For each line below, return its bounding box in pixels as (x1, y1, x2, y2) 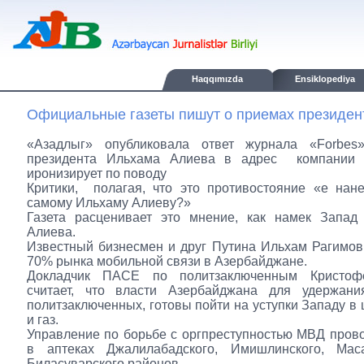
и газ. (27, 313, 58, 327)
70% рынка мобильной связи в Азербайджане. (27, 254, 307, 268)
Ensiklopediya (295, 74, 355, 84)
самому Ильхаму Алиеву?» (27, 196, 191, 210)
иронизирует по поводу (27, 167, 167, 180)
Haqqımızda (192, 74, 243, 84)
